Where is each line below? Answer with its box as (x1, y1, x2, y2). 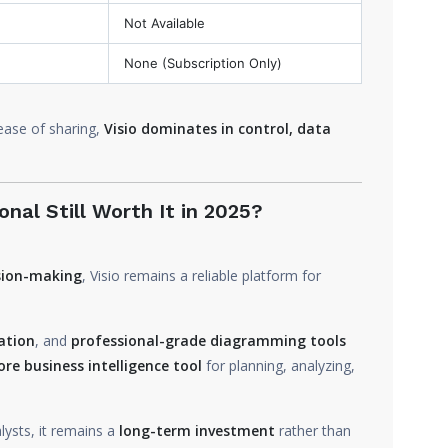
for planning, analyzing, (202, 356, 355, 375)
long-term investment (119, 421, 275, 440)
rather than (275, 421, 351, 440)
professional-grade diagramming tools (71, 331, 346, 350)
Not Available (124, 15, 205, 31)
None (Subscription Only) (124, 55, 282, 71)
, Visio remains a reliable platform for (82, 266, 321, 285)
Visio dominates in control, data (104, 119, 331, 138)
